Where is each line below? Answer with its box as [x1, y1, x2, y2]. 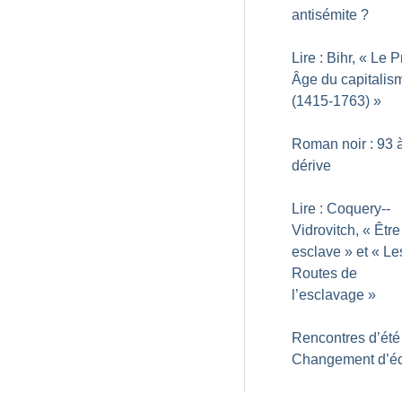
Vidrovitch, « [292, 223, 371, 238]
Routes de [292, 266, 357, 281]
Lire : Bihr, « [292, 50, 367, 66]
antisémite [292, 7, 357, 22]
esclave [292, 244, 341, 259]
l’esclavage [292, 287, 364, 302]
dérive [292, 158, 331, 173]
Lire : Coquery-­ [292, 201, 390, 216]
